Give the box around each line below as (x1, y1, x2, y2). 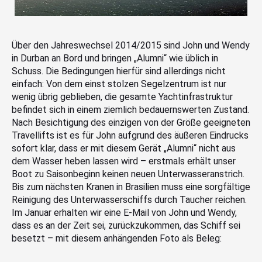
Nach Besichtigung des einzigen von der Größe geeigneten (12, 117, 250, 129)
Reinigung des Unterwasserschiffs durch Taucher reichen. (12, 194, 247, 206)
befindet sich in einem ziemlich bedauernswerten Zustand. (12, 104, 249, 116)
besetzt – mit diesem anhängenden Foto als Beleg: (12, 233, 222, 244)
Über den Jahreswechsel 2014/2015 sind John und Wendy (12, 40, 250, 51)
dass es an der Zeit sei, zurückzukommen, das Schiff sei (12, 220, 240, 232)
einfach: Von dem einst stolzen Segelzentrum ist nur (12, 78, 226, 90)
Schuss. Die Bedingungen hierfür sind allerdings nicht (12, 65, 226, 77)
